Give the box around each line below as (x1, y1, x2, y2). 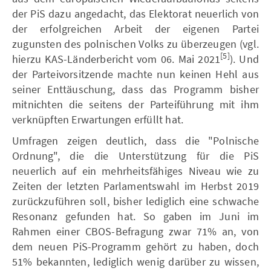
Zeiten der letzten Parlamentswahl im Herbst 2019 (12, 178, 259, 193)
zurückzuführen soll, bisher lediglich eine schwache (12, 194, 259, 208)
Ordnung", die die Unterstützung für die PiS (12, 148, 259, 163)
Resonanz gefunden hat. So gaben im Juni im (12, 209, 259, 223)
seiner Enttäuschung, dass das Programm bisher (12, 82, 259, 96)
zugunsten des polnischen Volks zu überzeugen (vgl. (12, 36, 259, 51)
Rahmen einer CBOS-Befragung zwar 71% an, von (12, 224, 259, 238)
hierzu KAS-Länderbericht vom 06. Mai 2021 (12, 51, 221, 66)
